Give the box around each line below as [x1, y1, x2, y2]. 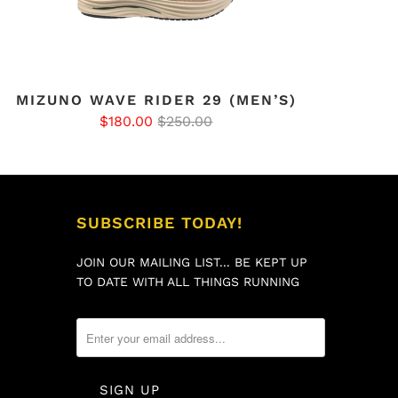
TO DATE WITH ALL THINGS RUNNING [76, 275, 299, 290]
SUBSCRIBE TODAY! [76, 213, 243, 233]
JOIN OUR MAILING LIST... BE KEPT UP [76, 255, 307, 270]
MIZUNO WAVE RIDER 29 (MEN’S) [15, 92, 297, 109]
